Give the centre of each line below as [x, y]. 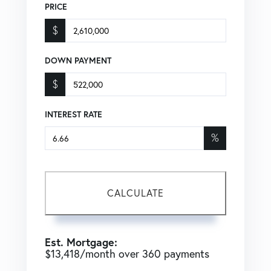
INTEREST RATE [73, 115]
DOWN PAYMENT [78, 61]
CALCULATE [135, 193]
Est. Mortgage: [81, 242]
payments [185, 254]
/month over [111, 254]
